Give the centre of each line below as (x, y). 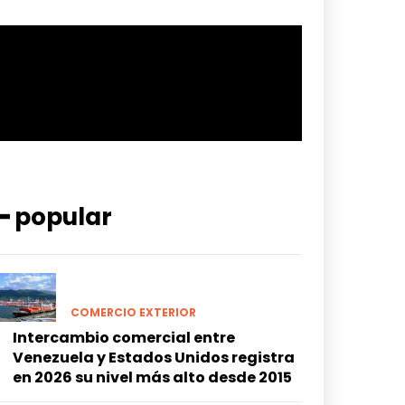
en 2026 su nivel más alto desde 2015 (152, 377)
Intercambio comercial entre (124, 337)
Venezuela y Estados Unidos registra (154, 357)
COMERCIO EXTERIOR (133, 312)
